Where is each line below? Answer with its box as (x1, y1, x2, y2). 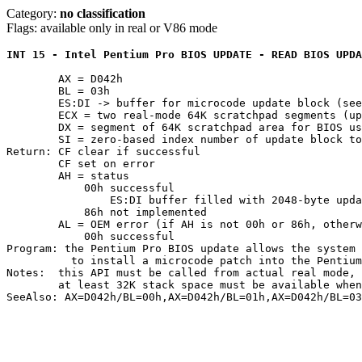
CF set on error (6, 158, 58, 170)
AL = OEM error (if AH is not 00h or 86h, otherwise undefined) (6, 218, 58, 230)
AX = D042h (6, 73, 58, 85)
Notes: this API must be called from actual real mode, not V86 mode (6, 267, 45, 279)
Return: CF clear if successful (6, 145, 200, 158)
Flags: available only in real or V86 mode (6, 21, 217, 35)
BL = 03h (6, 85, 58, 97)
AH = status (6, 170, 58, 182)
